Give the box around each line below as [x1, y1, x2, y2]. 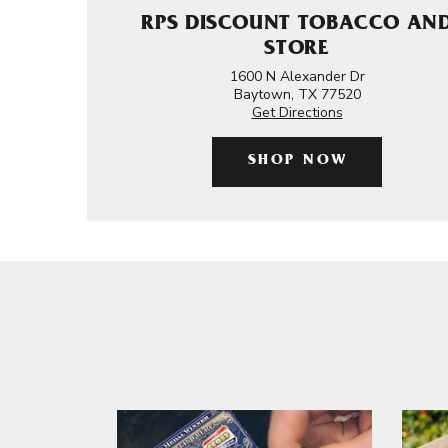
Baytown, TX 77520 [233, 85, 361, 104]
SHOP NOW [247, 154, 348, 169]
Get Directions [251, 103, 343, 122]
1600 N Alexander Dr [229, 67, 365, 86]
